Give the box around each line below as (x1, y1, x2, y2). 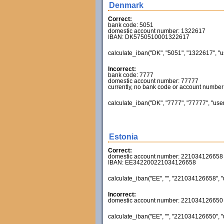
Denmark (108, 1, 143, 9)
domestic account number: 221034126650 (107, 197, 223, 204)
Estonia (108, 132, 138, 141)
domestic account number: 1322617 (107, 27, 205, 34)
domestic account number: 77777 (107, 77, 198, 84)
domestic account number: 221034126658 (107, 153, 223, 160)
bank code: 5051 (107, 21, 153, 28)
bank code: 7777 (107, 71, 153, 78)
